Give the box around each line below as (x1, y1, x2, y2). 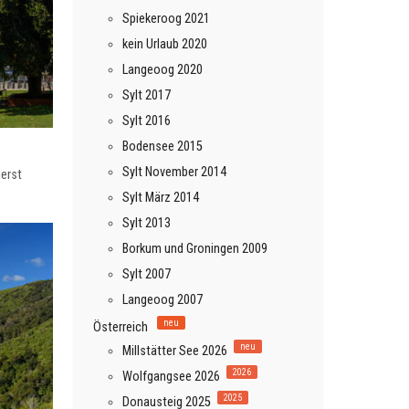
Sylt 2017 (122, 87, 171, 103)
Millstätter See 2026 (122, 342, 227, 359)
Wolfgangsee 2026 (122, 368, 220, 384)
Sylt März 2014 (122, 189, 199, 205)
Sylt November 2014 (122, 163, 226, 180)
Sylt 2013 (122, 215, 171, 231)
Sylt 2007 (122, 266, 171, 282)
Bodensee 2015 (122, 138, 203, 154)
